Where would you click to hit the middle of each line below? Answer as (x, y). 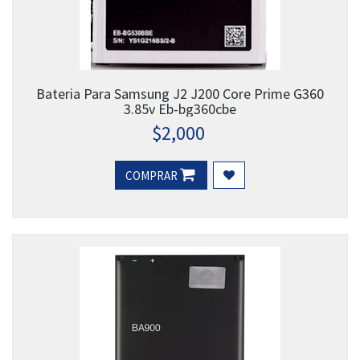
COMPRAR (153, 176)
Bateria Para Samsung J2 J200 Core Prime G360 (180, 94)
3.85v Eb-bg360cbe (180, 109)
